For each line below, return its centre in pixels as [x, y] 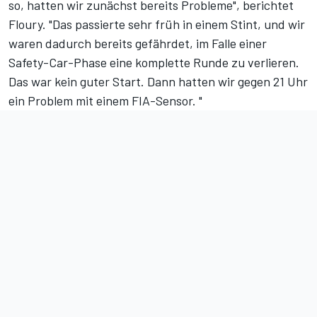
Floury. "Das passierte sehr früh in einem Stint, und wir [157, 24]
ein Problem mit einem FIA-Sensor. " [105, 101]
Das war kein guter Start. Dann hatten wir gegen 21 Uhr [158, 82]
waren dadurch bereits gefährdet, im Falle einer [138, 44]
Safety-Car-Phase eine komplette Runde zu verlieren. [154, 63]
